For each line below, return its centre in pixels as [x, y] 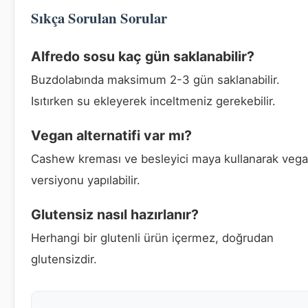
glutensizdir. [64, 259]
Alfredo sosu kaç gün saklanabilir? [143, 56]
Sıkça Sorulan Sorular [99, 18]
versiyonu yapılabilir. [86, 180]
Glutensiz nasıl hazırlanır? [115, 214]
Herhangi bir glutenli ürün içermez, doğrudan [152, 238]
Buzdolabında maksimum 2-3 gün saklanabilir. [155, 79]
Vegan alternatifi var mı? [111, 135]
